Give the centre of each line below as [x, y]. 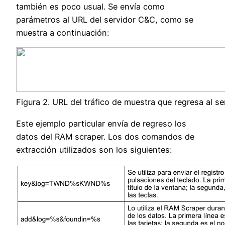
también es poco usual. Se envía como [90, 7]
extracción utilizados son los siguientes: [94, 149]
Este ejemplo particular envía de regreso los [101, 123]
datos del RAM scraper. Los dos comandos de [105, 136]
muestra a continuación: [63, 33]
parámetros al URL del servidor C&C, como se [105, 20]
